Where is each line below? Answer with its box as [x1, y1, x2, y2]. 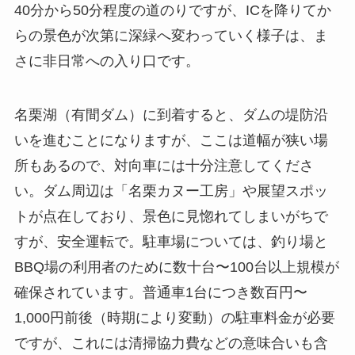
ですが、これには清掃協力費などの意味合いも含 [13, 334, 328, 351]
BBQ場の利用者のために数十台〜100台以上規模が [13, 258, 339, 275]
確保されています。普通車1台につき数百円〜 [13, 284, 307, 300]
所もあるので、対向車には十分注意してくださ [13, 157, 314, 174]
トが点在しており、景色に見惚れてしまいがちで [13, 208, 328, 224]
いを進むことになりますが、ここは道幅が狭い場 [13, 132, 328, 148]
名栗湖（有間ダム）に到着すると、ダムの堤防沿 [13, 106, 328, 123]
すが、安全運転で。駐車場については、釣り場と [13, 233, 328, 250]
